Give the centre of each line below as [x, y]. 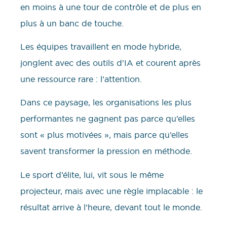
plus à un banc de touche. [72, 23]
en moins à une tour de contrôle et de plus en [111, 7]
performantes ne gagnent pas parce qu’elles [108, 119]
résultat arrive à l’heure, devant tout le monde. [111, 207]
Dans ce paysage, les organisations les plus [106, 103]
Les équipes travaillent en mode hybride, [101, 46]
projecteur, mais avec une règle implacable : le [111, 191]
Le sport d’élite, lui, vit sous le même [92, 175]
